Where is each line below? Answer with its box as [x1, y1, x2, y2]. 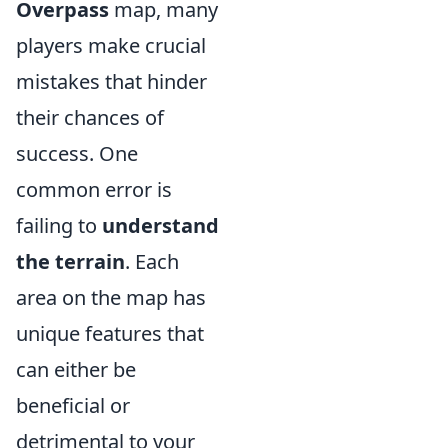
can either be [16, 356, 136, 383]
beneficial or [16, 392, 130, 419]
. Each [125, 248, 179, 275]
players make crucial [16, 32, 206, 59]
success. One [16, 140, 138, 167]
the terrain [16, 248, 125, 275]
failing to [16, 212, 102, 239]
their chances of [16, 104, 164, 131]
